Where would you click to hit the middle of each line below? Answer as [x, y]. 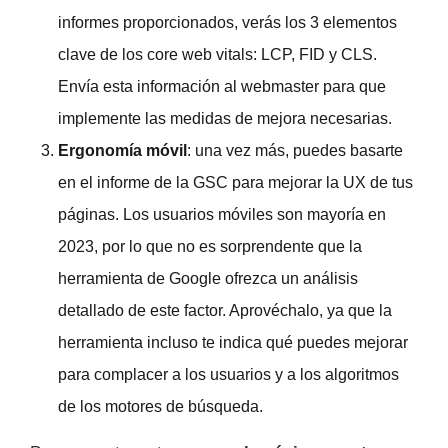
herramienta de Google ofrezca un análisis [208, 278]
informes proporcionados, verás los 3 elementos [227, 22]
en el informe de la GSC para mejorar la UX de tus [235, 182]
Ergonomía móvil [122, 150]
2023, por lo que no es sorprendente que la [210, 246]
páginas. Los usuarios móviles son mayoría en [222, 214]
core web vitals [200, 54]
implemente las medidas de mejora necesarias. [225, 118]
